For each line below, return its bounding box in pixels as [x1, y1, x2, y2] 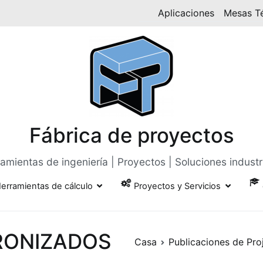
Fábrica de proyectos [29, 123, 234, 147]
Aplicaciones [158, 7, 214, 19]
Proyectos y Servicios [134, 181, 221, 191]
